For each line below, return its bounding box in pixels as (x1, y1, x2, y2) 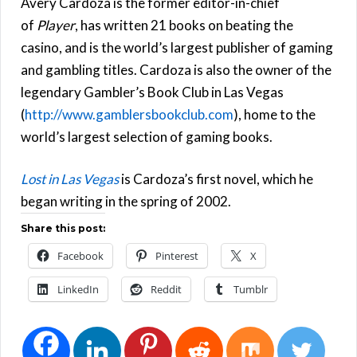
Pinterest (155, 248, 198, 263)
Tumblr (233, 281, 268, 296)
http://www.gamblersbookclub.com (25, 105, 233, 123)
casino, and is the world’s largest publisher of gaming (21, 38, 333, 56)
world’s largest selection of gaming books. (21, 127, 273, 145)
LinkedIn (57, 281, 99, 296)
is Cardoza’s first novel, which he (119, 170, 313, 187)
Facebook (57, 248, 104, 263)
